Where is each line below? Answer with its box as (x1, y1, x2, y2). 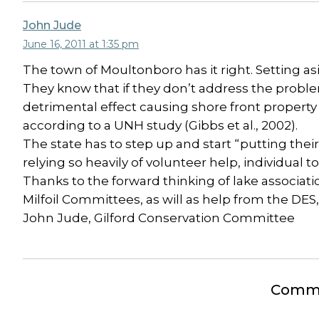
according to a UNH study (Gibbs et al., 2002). (23, 118, 298, 132)
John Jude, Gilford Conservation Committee (23, 211, 295, 225)
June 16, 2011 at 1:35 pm (23, 38, 139, 51)
